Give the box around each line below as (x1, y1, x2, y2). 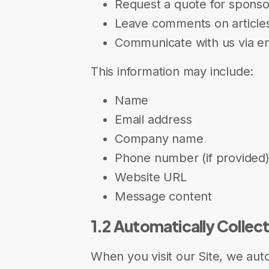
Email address (115, 112, 192, 127)
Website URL (115, 170, 187, 184)
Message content (115, 189, 212, 204)
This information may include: (91, 64, 254, 79)
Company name (115, 131, 204, 146)
